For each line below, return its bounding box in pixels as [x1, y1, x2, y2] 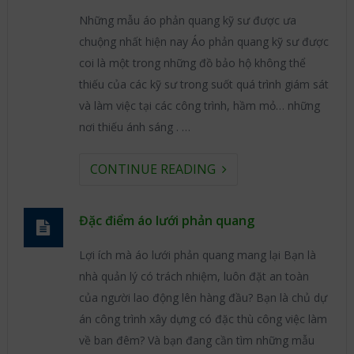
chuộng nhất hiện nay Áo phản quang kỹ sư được [78, 34, 329, 49]
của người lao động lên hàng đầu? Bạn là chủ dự [78, 290, 327, 305]
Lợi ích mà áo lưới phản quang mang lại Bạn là [78, 247, 316, 262]
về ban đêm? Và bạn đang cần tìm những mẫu [78, 333, 314, 348]
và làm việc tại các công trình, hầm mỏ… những [78, 98, 320, 113]
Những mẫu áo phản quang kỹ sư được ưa [78, 13, 296, 28]
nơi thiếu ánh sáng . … [78, 119, 190, 134]
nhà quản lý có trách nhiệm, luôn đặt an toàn [78, 269, 309, 284]
